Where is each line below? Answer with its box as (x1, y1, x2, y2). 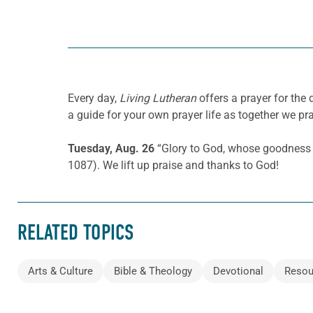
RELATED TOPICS (17, 219, 133, 245)
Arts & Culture (28, 264, 93, 277)
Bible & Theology (114, 264, 192, 277)
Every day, (68, 92, 119, 105)
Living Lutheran (119, 92, 196, 105)
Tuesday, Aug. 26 (68, 142, 157, 156)
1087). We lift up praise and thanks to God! (68, 159, 279, 173)
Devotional (213, 264, 263, 277)
